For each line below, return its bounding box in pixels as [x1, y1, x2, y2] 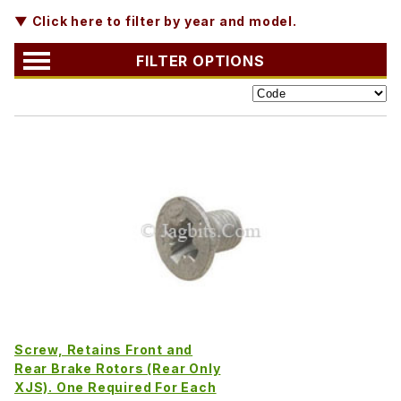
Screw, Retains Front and [14, 341, 193, 357]
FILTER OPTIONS [136, 51, 265, 70]
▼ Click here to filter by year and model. [14, 13, 297, 29]
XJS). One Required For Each [14, 379, 217, 395]
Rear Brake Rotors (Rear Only [14, 360, 221, 376]
